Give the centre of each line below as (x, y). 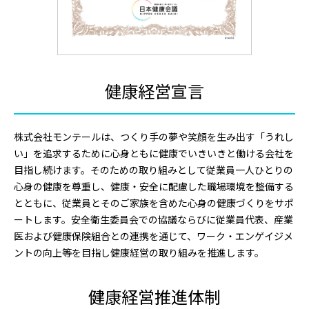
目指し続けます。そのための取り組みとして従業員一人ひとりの (153, 169)
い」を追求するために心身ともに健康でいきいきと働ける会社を (154, 153)
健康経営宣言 (154, 90)
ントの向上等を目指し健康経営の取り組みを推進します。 (139, 252)
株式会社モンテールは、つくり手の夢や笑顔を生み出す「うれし (154, 136)
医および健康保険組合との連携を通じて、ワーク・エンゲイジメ (153, 236)
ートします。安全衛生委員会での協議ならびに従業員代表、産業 (153, 219)
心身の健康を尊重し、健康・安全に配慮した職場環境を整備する (154, 186)
